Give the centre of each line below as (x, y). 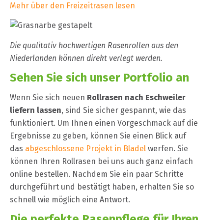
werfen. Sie (167, 149)
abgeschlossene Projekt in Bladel (85, 149)
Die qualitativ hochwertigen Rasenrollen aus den (94, 45)
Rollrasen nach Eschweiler (136, 98)
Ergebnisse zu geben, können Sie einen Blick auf (98, 136)
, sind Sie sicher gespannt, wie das (124, 110)
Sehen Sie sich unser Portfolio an (99, 78)
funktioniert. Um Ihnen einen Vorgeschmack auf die (104, 123)
